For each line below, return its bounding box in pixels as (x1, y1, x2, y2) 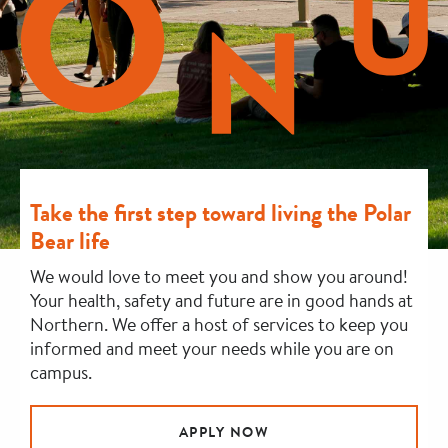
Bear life (30, 224, 110, 258)
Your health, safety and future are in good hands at (30, 288, 413, 312)
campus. (30, 360, 92, 384)
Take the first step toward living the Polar (30, 196, 411, 230)
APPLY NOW (178, 422, 270, 442)
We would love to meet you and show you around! (30, 264, 408, 288)
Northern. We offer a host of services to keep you (30, 312, 408, 336)
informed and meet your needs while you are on (30, 336, 394, 360)
